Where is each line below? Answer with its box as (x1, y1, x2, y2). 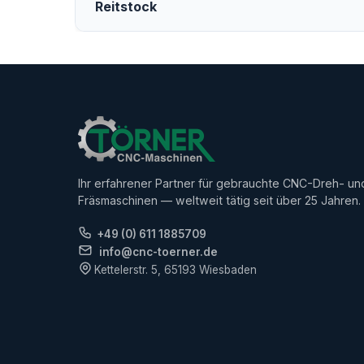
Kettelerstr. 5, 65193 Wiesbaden (94, 263, 258, 277)
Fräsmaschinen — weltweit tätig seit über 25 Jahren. (78, 193, 361, 208)
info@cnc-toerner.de (99, 245, 219, 259)
